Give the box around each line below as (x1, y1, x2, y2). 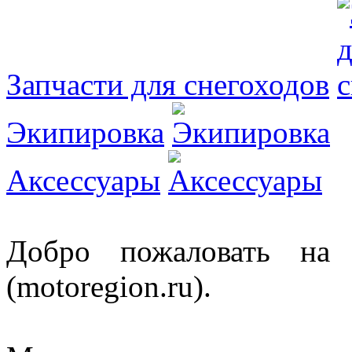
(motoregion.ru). (6, 269, 211, 303)
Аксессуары (6, 163, 160, 197)
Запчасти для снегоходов (6, 67, 329, 101)
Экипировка (6, 115, 164, 149)
